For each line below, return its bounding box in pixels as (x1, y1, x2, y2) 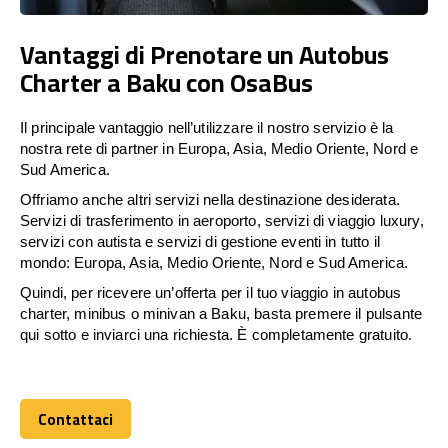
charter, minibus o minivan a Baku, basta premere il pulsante (20, 304, 422, 322)
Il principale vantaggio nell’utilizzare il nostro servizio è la (20, 118, 394, 136)
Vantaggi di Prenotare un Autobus (20, 30, 389, 78)
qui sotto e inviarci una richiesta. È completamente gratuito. (20, 325, 413, 343)
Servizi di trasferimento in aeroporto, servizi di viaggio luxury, (20, 211, 424, 229)
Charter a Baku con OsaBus (20, 58, 313, 106)
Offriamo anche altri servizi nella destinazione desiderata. (20, 190, 400, 208)
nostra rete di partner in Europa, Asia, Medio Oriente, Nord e (20, 139, 419, 157)
